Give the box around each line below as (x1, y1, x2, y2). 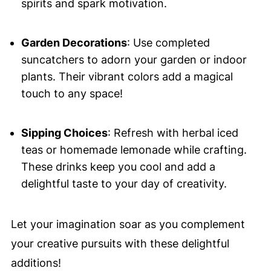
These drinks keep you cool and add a (21, 160, 215, 174)
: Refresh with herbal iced (107, 126, 238, 140)
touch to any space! (21, 87, 123, 100)
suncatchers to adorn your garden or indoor (21, 53, 247, 67)
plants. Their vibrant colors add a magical (21, 70, 233, 83)
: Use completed (126, 36, 210, 50)
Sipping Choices (21, 126, 108, 140)
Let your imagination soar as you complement (10, 218, 245, 231)
